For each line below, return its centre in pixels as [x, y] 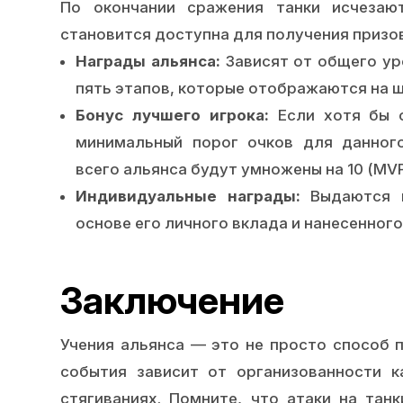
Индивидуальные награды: [188, 196]
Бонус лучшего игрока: [172, 115]
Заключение [173, 301]
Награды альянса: [148, 61]
